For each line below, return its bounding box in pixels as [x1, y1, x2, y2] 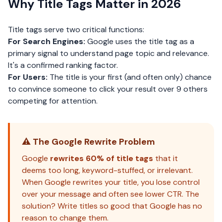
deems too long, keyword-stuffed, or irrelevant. [22, 165, 193, 175]
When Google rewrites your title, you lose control [22, 177, 200, 187]
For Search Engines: [8, 36, 85, 47]
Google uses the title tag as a [85, 36, 194, 47]
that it [153, 153, 178, 164]
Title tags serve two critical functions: [8, 24, 144, 35]
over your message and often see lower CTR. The [22, 189, 199, 199]
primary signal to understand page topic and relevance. [8, 48, 209, 58]
